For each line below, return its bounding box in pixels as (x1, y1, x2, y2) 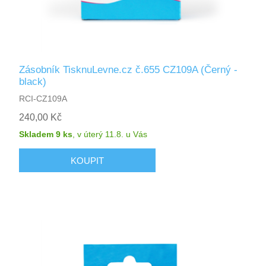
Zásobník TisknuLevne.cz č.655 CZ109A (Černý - (19, 64, 238, 76)
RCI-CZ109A (19, 94, 68, 104)
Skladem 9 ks (19, 129, 73, 140)
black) (19, 76, 47, 88)
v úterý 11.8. (77, 129, 124, 140)
